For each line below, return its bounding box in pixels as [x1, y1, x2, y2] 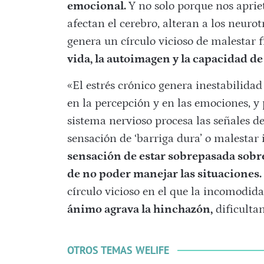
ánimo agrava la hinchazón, [67, 203, 213, 216]
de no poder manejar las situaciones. [67, 167, 262, 181]
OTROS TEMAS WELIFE [67, 243, 169, 258]
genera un [67, 35, 121, 48]
